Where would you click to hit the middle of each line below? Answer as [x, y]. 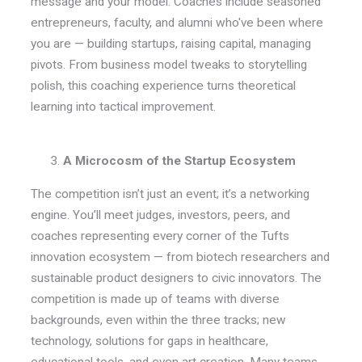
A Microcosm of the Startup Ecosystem [179, 160]
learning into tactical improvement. [123, 106]
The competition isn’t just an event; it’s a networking [170, 194]
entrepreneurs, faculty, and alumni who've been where [177, 22]
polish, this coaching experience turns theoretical [163, 85]
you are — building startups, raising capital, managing [170, 43]
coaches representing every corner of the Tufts [160, 236]
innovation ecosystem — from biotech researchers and [180, 257]
